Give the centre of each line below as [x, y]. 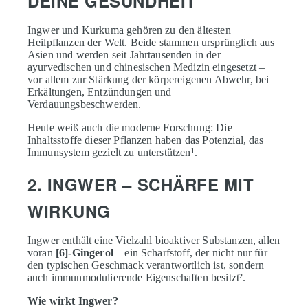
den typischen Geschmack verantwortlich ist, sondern [146, 265]
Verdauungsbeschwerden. [85, 104]
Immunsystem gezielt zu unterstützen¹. [112, 152]
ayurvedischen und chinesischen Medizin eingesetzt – [146, 67]
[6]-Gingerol [84, 252]
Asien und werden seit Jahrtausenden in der [124, 54]
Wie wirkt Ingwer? [73, 300]
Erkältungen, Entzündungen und [100, 91]
